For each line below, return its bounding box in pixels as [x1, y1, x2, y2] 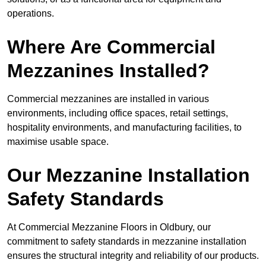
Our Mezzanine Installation [7, 164, 250, 186]
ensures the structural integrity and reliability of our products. [7, 251, 259, 261]
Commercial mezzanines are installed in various [7, 94, 209, 104]
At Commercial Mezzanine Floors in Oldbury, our [7, 222, 211, 233]
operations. [7, 8, 54, 19]
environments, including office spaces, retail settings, [7, 108, 228, 119]
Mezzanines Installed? [7, 60, 210, 82]
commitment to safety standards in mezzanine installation [7, 236, 246, 247]
